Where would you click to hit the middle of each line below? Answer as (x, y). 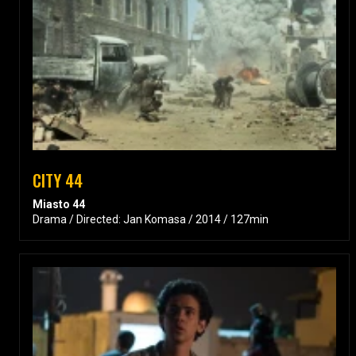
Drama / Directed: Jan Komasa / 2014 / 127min (151, 219)
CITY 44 (58, 180)
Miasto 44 (59, 204)
